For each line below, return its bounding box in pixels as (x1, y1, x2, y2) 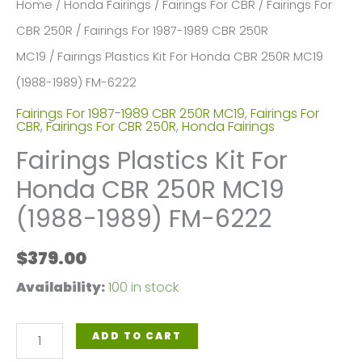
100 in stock (108, 277, 179, 297)
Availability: (16, 277, 105, 297)
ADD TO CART (92, 328, 183, 343)
